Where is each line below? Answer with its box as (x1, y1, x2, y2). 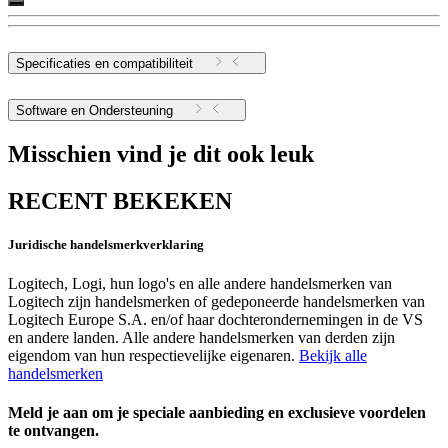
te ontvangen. (8, 422, 103, 440)
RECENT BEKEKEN (8, 187, 232, 214)
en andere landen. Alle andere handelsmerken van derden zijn (8, 329, 395, 347)
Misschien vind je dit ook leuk (8, 140, 314, 167)
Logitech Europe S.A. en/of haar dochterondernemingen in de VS (8, 311, 423, 329)
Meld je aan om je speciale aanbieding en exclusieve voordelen (8, 404, 426, 422)
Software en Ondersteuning (89, 102, 173, 118)
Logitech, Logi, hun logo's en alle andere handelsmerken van (8, 275, 392, 293)
